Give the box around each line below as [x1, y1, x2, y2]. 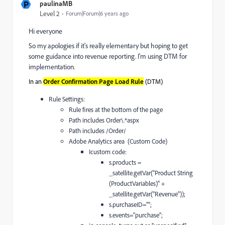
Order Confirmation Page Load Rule [43, 77, 144, 85]
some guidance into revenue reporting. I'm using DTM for [29, 52, 187, 61]
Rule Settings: [49, 94, 85, 103]
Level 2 [40, 9, 60, 18]
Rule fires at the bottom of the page [69, 105, 163, 114]
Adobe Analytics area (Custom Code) [69, 137, 167, 145]
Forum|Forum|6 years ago [66, 10, 129, 17]
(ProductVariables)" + [109, 179, 165, 187]
